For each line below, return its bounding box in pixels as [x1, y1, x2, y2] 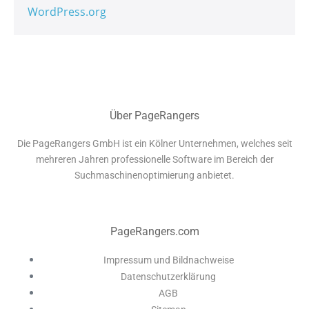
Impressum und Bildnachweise [103, 255, 234, 266]
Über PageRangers [110, 109, 199, 123]
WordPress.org [28, 4, 106, 20]
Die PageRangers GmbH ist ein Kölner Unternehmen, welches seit [17, 138, 292, 150]
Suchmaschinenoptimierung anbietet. [74, 170, 235, 181]
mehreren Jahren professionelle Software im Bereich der [35, 154, 274, 166]
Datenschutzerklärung [121, 271, 216, 283]
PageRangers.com [110, 225, 199, 239]
